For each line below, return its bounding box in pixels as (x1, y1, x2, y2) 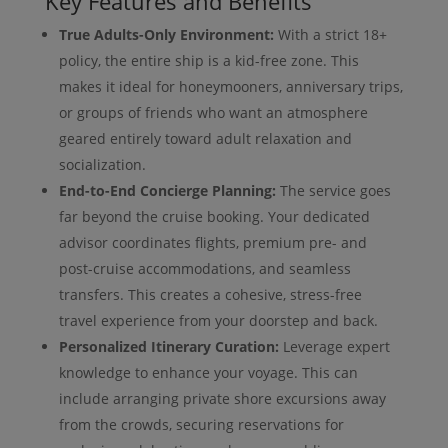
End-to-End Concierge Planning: (58, 180, 276, 200)
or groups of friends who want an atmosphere (58, 102, 368, 122)
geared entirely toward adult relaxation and (58, 128, 352, 148)
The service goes (275, 180, 391, 200)
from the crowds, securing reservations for (58, 414, 344, 434)
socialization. (58, 154, 146, 174)
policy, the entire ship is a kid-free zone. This (58, 50, 359, 70)
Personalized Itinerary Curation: (58, 336, 279, 356)
